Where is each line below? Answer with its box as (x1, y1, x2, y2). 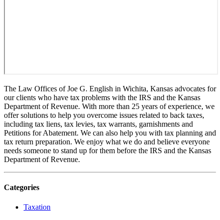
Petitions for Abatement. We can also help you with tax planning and (4, 129, 216, 137)
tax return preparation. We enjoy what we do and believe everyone (4, 137, 210, 146)
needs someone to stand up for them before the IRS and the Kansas (4, 146, 211, 155)
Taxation (24, 202, 51, 211)
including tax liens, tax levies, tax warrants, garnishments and (4, 120, 193, 129)
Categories (4, 183, 39, 192)
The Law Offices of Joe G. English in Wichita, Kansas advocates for (4, 84, 216, 93)
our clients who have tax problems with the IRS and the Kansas (4, 93, 200, 102)
